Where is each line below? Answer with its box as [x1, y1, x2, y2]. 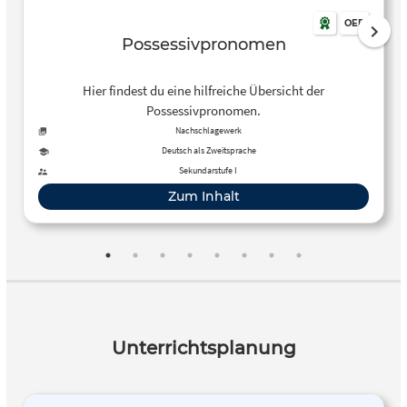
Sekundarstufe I [179, 164, 237, 177]
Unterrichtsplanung [111, 337, 296, 360]
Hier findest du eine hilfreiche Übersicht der [83, 81, 324, 99]
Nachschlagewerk [174, 124, 242, 137]
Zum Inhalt [167, 188, 240, 205]
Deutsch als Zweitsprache [162, 144, 256, 157]
